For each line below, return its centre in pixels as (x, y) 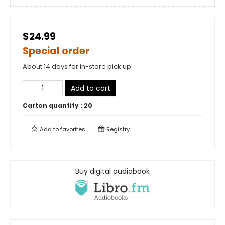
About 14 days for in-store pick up (77, 66)
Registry (117, 129)
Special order (56, 51)
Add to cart (91, 88)
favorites (73, 129)
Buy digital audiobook (113, 171)
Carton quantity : (53, 105)
